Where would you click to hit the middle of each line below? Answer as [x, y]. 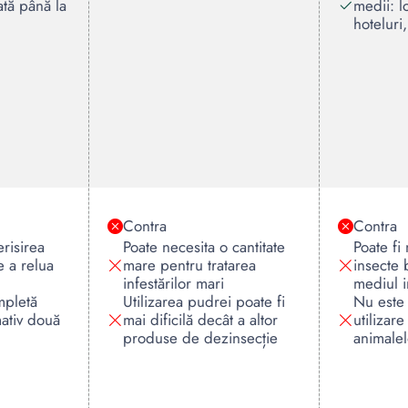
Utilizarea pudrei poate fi [204, 301]
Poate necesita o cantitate [204, 247]
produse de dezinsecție [200, 338]
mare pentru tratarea [189, 265]
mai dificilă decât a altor [200, 320]
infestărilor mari [173, 283]
